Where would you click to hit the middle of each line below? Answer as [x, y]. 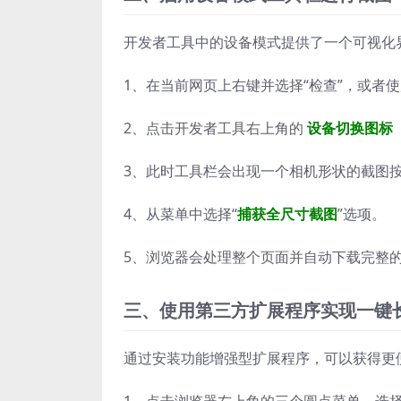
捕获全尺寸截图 [287, 214]
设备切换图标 [350, 128]
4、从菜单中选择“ [180, 214]
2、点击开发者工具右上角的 [215, 128]
